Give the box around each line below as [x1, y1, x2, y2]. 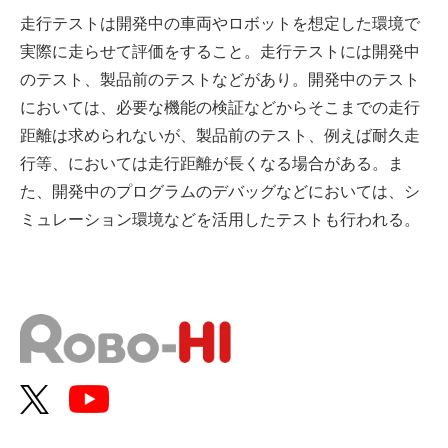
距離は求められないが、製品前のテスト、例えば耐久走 [20, 127, 420, 144]
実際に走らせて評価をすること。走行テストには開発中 [20, 43, 420, 60]
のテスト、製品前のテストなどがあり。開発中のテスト [20, 71, 420, 88]
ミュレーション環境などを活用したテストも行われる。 [20, 211, 420, 228]
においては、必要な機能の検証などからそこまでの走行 [20, 99, 420, 116]
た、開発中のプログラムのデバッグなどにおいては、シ [20, 183, 420, 200]
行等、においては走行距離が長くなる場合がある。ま [20, 155, 404, 172]
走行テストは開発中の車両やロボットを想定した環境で [20, 15, 420, 32]
